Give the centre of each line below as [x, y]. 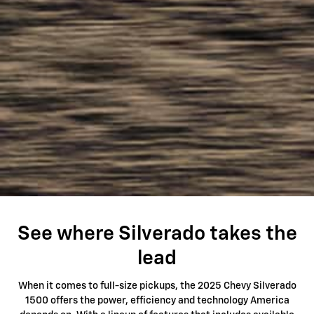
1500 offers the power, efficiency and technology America [157, 300]
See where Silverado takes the [157, 234]
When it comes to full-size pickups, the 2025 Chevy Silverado [157, 286]
